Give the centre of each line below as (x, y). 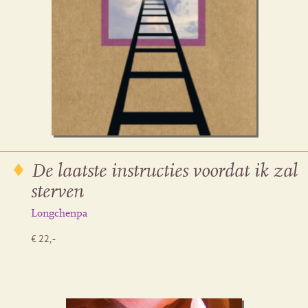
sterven (57, 192)
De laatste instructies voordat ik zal (164, 172)
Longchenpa (59, 213)
